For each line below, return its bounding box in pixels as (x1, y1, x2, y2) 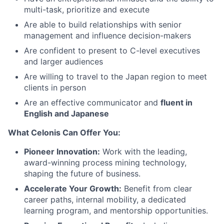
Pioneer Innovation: (24, 146, 100, 156)
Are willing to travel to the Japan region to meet (24, 71, 207, 81)
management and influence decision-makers (24, 30, 191, 40)
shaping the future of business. (24, 168, 140, 178)
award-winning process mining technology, (24, 157, 186, 167)
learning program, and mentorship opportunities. (24, 205, 208, 215)
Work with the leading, (100, 146, 187, 156)
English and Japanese (24, 108, 109, 118)
